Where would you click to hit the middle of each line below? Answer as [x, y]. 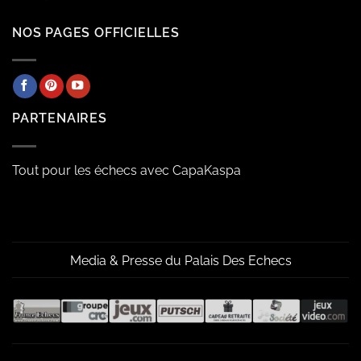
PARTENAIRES [60, 118]
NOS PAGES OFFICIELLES [96, 32]
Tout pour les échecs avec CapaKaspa [127, 171]
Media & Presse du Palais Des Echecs [180, 260]
